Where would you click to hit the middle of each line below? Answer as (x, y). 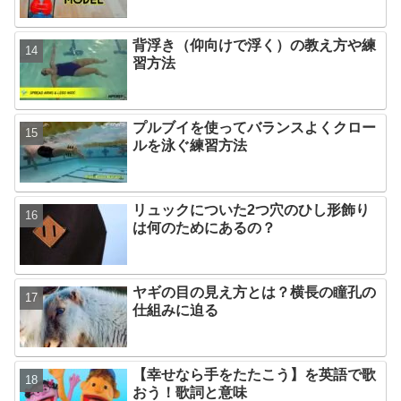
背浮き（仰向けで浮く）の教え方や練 (255, 45)
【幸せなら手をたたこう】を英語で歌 (255, 374)
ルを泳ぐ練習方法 (190, 145)
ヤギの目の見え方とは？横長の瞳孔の (255, 292)
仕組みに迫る (176, 310)
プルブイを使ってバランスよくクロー (255, 127)
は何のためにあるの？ (205, 227)
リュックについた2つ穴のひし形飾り (252, 209)
